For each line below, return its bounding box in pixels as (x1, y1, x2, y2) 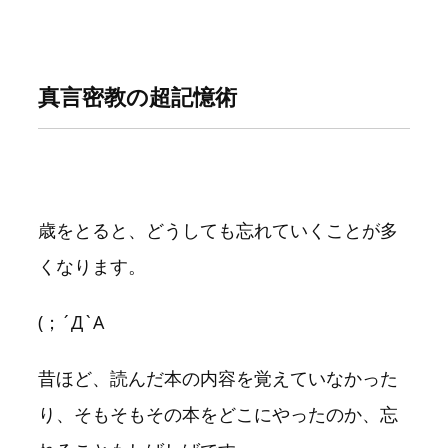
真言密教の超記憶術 (38, 81, 237, 112)
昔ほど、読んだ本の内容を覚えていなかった (38, 366, 398, 391)
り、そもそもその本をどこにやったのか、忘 (38, 402, 398, 427)
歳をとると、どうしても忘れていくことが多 (38, 218, 398, 243)
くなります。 (38, 254, 146, 279)
